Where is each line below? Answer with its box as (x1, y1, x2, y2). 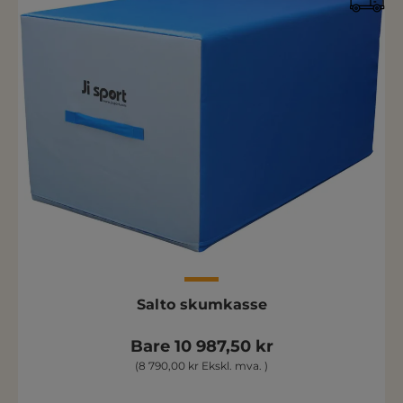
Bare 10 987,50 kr (130, 336, 273, 356)
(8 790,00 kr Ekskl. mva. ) (135, 359, 268, 372)
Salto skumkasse (136, 296, 267, 313)
